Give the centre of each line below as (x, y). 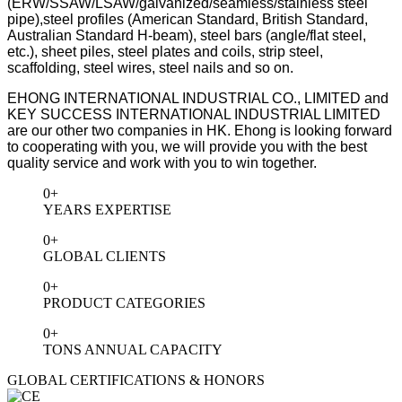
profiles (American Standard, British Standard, (223, 19)
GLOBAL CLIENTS (105, 256)
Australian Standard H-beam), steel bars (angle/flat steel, (187, 35)
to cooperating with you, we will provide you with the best (187, 146)
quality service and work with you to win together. (162, 162)
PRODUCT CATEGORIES (124, 302)
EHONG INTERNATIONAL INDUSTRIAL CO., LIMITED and (198, 98)
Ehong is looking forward (313, 130)
